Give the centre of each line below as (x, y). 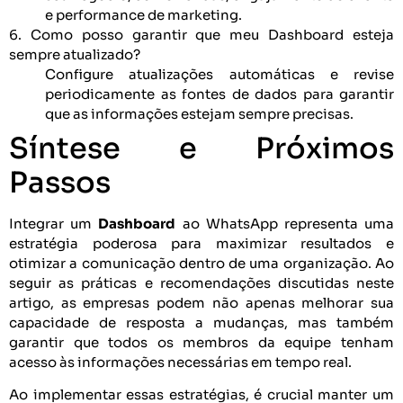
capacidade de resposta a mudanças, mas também (201, 322)
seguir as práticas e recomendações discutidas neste (201, 282)
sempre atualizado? (75, 54)
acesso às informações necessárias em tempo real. (180, 362)
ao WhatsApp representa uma (285, 223)
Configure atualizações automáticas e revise (219, 74)
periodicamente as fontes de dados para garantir (219, 94)
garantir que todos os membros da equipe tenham (201, 342)
